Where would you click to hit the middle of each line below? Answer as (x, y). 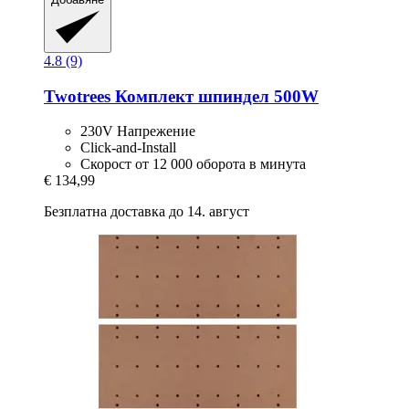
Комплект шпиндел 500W (215, 96)
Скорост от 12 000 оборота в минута (193, 164)
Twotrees (77, 96)
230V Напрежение (138, 131)
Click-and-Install (128, 148)
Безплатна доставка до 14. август (147, 212)
